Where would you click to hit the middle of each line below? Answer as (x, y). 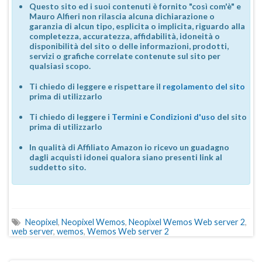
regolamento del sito (204, 87)
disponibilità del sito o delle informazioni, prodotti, (129, 46)
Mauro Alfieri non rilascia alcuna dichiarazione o (122, 16)
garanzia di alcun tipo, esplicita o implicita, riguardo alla (137, 26)
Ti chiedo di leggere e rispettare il (96, 87)
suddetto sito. (58, 167)
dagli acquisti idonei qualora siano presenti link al (126, 157)
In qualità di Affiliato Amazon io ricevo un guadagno (129, 147)
